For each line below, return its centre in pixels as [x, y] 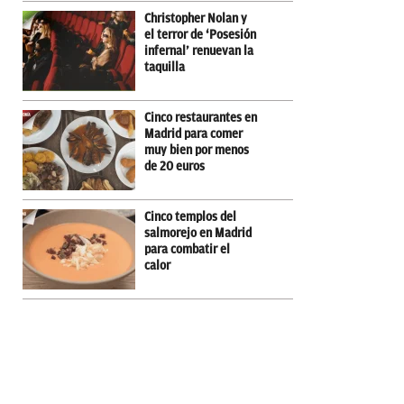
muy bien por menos [197, 150]
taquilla [165, 67]
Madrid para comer [193, 133]
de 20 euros [174, 166]
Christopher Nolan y [196, 18]
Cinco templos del [190, 216]
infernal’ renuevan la [199, 50]
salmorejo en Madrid [198, 233]
